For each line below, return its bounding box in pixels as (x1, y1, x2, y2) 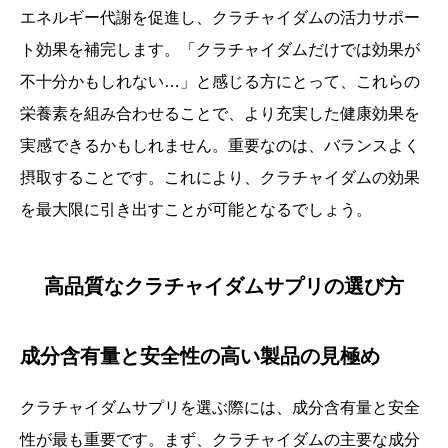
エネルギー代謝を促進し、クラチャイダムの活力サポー (20, 9, 420, 26)
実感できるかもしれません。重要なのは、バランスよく (20, 137, 420, 154)
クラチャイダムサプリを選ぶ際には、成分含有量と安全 (20, 399, 420, 416)
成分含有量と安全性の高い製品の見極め (20, 345, 380, 367)
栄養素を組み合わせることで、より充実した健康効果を (20, 105, 420, 122)
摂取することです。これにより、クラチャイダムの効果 (20, 169, 420, 186)
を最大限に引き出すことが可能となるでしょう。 (20, 201, 372, 218)
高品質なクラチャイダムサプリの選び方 (44, 275, 404, 297)
